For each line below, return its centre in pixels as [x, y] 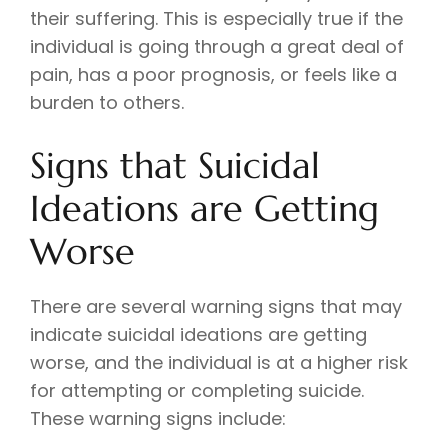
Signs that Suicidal [175, 166]
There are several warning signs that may [216, 307]
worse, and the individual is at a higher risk [219, 363]
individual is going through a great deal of [217, 47]
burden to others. [107, 103]
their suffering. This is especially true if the [216, 19]
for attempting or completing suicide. [197, 391]
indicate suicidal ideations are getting [198, 335]
